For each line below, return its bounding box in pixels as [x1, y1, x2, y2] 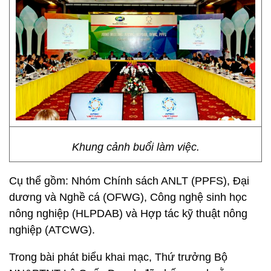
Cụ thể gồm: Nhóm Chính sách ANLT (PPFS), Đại [9, 175, 249, 187]
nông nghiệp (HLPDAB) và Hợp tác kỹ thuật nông [9, 207, 247, 220]
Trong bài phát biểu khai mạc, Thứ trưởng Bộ [9, 251, 227, 263]
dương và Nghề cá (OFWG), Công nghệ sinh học [9, 191, 247, 203]
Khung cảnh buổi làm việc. [71, 141, 200, 153]
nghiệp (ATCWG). [9, 224, 95, 236]
